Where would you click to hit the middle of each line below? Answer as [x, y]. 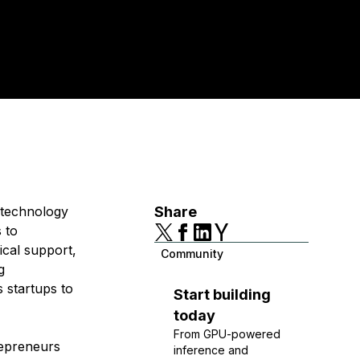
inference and [211, 350]
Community [192, 254]
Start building [222, 295]
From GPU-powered [227, 334]
